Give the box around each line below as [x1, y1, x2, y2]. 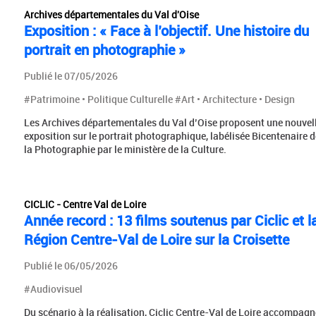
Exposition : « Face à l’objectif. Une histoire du [23, 20, 309, 40]
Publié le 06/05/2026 [23, 258, 118, 272]
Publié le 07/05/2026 [23, 68, 118, 83]
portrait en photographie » [23, 39, 186, 59]
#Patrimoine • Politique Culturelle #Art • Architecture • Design [23, 92, 295, 106]
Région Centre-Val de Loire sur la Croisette [23, 229, 289, 249]
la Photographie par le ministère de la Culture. [23, 142, 226, 156]
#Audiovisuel [23, 281, 83, 296]
